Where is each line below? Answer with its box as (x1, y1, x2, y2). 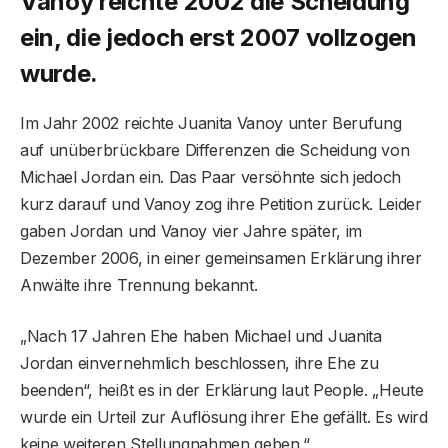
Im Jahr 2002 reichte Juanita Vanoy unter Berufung (20, 112, 402, 133)
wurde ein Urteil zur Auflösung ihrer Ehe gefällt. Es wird (20, 406, 428, 427)
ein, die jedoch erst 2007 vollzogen (20, 22, 417, 52)
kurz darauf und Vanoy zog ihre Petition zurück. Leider (20, 193, 422, 214)
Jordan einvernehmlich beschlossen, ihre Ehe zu (20, 352, 379, 373)
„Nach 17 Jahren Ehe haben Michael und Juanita (20, 325, 382, 346)
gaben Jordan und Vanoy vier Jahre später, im (20, 220, 362, 241)
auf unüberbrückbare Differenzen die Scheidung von (20, 139, 410, 160)
